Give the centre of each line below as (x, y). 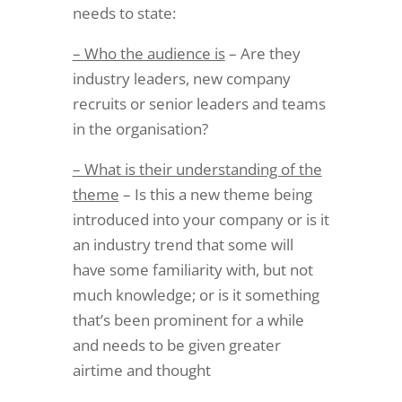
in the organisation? (140, 129)
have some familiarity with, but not (192, 270)
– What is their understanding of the (197, 169)
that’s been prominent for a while (188, 320)
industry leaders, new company (181, 79)
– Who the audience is (149, 53)
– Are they (262, 53)
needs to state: (124, 13)
